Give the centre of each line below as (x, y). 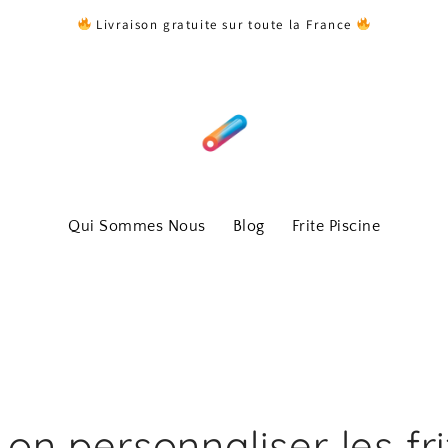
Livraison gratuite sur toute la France (224, 24)
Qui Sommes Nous (137, 226)
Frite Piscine (335, 226)
